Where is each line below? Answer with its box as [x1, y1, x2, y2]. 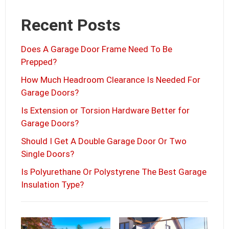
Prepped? [21, 57, 57, 67]
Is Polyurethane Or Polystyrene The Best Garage [21, 167, 207, 177]
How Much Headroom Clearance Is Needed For [21, 75, 200, 85]
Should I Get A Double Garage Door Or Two [21, 136, 187, 147]
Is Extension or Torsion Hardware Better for [21, 105, 190, 116]
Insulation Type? [21, 179, 84, 190]
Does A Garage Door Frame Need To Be [21, 44, 172, 55]
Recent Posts [21, 15, 121, 35]
